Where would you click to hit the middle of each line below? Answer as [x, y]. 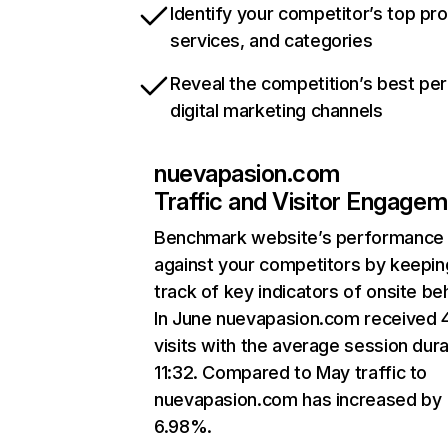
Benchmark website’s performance [299, 237]
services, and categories [271, 40]
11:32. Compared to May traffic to [291, 372]
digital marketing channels [276, 110]
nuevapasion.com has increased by [298, 399]
